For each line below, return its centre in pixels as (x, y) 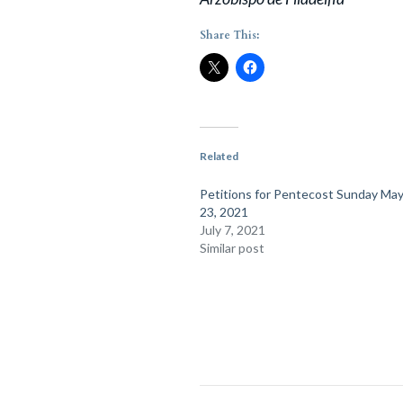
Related (219, 156)
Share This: (229, 35)
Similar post (232, 248)
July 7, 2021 (233, 230)
